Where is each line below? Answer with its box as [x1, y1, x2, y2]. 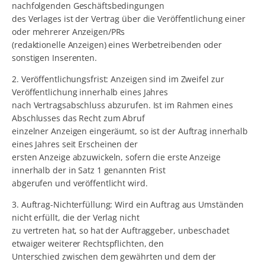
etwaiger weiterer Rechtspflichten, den [12, 238, 164, 250]
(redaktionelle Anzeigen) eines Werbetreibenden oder [12, 39, 222, 51]
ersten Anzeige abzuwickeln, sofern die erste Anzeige [12, 151, 221, 163]
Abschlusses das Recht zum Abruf [12, 112, 145, 124]
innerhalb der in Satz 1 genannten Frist [12, 164, 166, 176]
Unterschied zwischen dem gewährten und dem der [12, 251, 216, 263]
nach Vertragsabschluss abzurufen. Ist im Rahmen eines [12, 99, 233, 111]
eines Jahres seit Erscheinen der [12, 138, 138, 150]
